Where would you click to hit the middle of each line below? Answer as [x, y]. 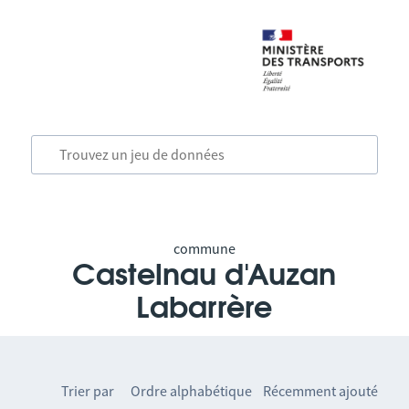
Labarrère [204, 309]
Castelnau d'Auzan [204, 276]
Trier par [88, 391]
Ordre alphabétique [192, 391]
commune [204, 248]
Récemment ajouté [321, 391]
